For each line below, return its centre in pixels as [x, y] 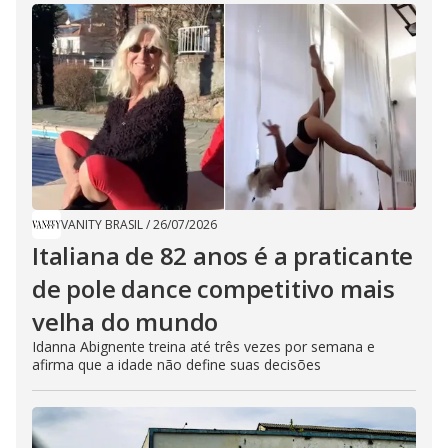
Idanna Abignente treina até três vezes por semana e [203, 346]
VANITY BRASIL [102, 224]
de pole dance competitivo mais [213, 288]
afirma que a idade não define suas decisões [176, 364]
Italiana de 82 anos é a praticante [223, 255]
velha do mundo [125, 321]
